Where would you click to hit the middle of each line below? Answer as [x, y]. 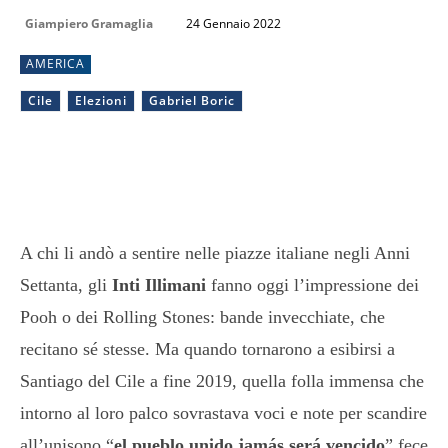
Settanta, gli [66, 284]
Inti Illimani [159, 284]
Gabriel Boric [192, 100]
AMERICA [55, 63]
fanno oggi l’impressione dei [312, 284]
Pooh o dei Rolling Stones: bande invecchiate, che [202, 316]
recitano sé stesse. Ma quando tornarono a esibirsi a [207, 348]
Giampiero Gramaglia [89, 23]
